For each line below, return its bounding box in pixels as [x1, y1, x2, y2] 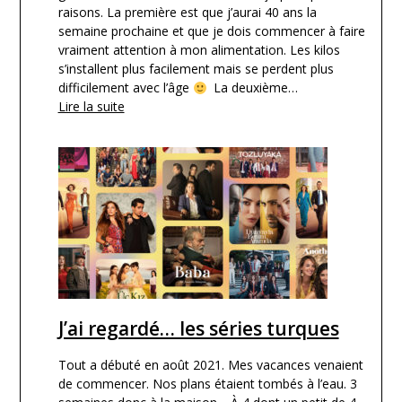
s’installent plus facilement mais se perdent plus [57, 60, 334, 78]
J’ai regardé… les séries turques [57, 316, 339, 342]
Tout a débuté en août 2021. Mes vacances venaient [57, 356, 363, 374]
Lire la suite [57, 98, 125, 116]
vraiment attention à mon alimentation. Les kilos [57, 41, 340, 59]
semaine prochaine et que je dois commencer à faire [57, 22, 365, 40]
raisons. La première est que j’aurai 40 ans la [57, 4, 317, 22]
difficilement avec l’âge [57, 79, 193, 97]
